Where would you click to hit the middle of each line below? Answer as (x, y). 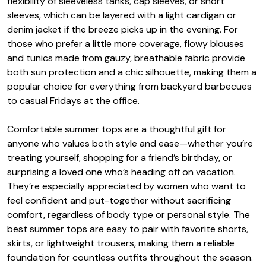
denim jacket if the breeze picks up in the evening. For (123, 29)
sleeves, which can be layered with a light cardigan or (122, 15)
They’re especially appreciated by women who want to (126, 186)
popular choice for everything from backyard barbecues (129, 86)
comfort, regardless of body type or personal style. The (129, 214)
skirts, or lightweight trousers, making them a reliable (121, 243)
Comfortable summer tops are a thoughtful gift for (117, 129)
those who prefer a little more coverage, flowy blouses (126, 43)
